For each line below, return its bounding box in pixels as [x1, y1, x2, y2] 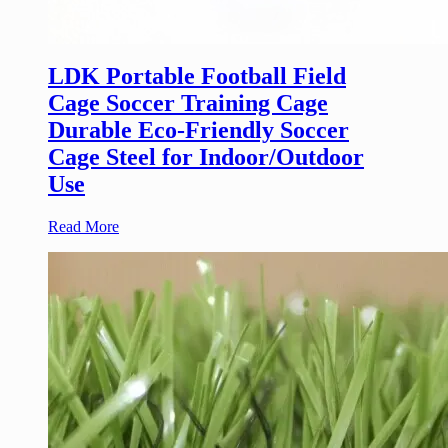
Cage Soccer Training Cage [48, 89, 328, 116]
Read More [48, 217, 119, 235]
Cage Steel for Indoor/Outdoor [48, 143, 364, 170]
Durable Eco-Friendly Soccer [48, 116, 349, 143]
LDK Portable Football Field [48, 62, 346, 89]
